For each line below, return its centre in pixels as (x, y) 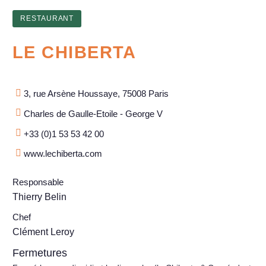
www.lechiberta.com (63, 154)
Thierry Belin (39, 197)
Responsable (38, 182)
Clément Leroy (43, 232)
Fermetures (40, 253)
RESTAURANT (47, 18)
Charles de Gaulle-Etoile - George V (94, 113)
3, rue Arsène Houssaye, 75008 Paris (96, 94)
